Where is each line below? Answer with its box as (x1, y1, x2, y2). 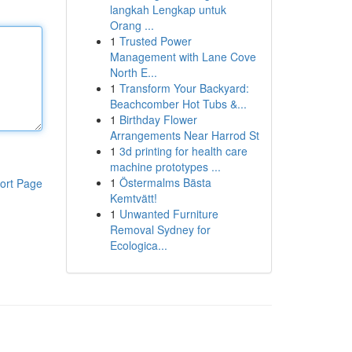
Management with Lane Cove (109, 49, 256, 64)
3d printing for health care (119, 143, 247, 159)
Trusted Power (119, 33, 192, 49)
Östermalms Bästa (119, 174, 211, 190)
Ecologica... (109, 237, 167, 253)
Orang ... (109, 17, 154, 33)
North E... (109, 64, 157, 80)
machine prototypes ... (109, 159, 221, 174)
